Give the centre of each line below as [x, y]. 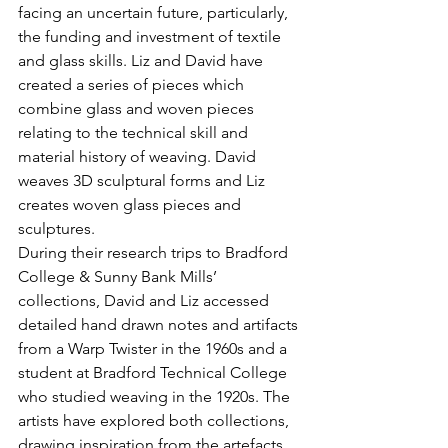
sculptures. [56, 228]
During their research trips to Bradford [155, 252]
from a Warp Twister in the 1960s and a [154, 348]
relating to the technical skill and [135, 132]
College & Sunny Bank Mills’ [119, 276]
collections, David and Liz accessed [145, 300]
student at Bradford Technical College [154, 372]
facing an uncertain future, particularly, [155, 12]
